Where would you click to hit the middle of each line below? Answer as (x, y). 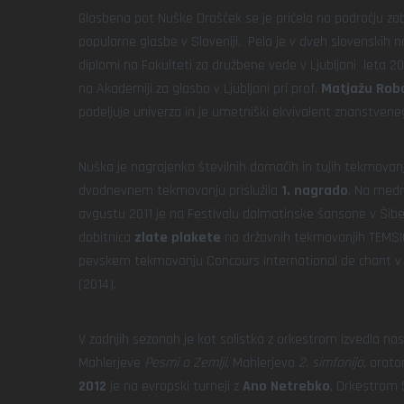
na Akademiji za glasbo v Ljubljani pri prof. (200, 89)
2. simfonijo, (334, 363)
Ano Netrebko (286, 386)
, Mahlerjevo (262, 363)
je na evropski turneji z (174, 386)
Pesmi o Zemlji (185, 363)
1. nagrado (315, 191)
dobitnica (106, 238)
